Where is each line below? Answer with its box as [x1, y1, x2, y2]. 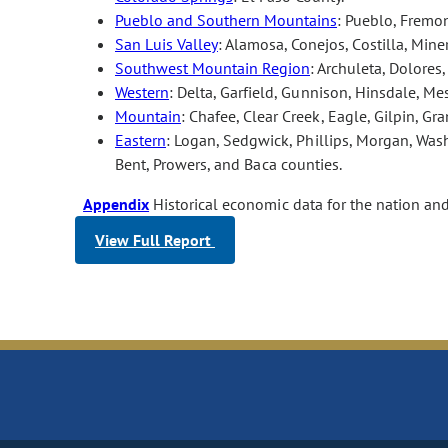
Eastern [115, 129, 166, 150]
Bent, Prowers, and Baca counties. [115, 153, 342, 174]
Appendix [83, 193, 150, 214]
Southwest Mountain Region [115, 57, 310, 78]
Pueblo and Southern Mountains [115, 9, 337, 30]
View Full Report [95, 229, 215, 250]
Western [115, 81, 169, 102]
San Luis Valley [115, 33, 218, 54]
